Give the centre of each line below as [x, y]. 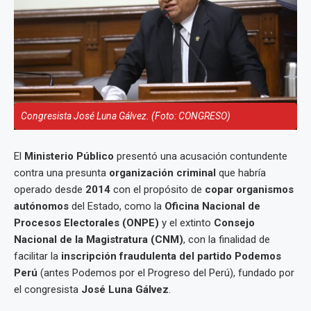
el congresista [48, 289]
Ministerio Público [69, 156]
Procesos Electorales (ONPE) [86, 223]
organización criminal [162, 173]
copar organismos [249, 190]
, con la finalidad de [227, 239]
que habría [241, 173]
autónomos [41, 206]
